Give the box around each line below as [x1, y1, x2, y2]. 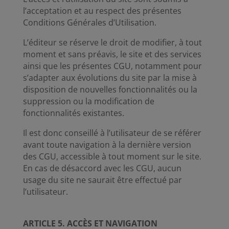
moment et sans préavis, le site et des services [22, 49, 201, 60]
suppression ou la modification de [22, 96, 154, 107]
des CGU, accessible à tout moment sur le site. [22, 151, 201, 162]
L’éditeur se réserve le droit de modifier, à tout [22, 37, 202, 48]
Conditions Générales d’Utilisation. [22, 17, 156, 28]
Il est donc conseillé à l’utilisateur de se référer [22, 127, 201, 139]
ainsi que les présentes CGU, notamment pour [22, 60, 202, 72]
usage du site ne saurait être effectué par [22, 174, 182, 186]
